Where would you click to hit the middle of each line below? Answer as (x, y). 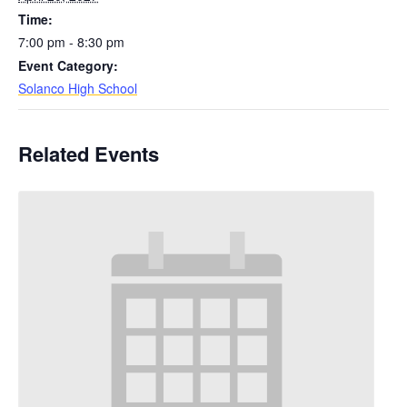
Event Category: (68, 65)
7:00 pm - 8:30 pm (71, 42)
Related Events (89, 154)
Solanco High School (78, 88)
